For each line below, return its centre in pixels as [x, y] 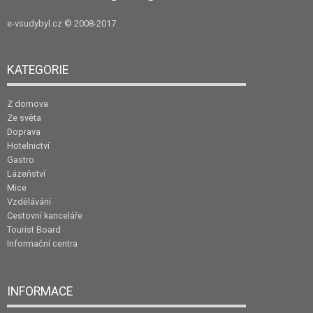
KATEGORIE [38, 70]
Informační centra [42, 243]
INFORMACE [40, 291]
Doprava [24, 131]
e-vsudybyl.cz [35, 23]
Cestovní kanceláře [45, 215]
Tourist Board [34, 229]
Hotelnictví [28, 145]
